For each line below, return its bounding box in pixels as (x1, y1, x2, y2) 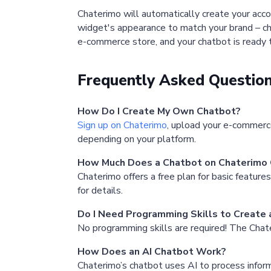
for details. (77, 184, 123, 198)
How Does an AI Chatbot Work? (77, 245, 226, 259)
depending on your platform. (77, 132, 196, 146)
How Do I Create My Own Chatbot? (77, 105, 241, 119)
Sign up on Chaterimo (77, 119, 167, 132)
